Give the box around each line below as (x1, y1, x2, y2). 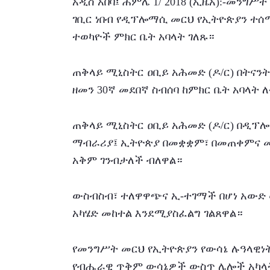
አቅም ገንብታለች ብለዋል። (72, 154, 183, 166)
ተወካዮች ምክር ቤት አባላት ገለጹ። (72, 30, 215, 43)
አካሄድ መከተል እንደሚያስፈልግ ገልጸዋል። (72, 207, 243, 219)
